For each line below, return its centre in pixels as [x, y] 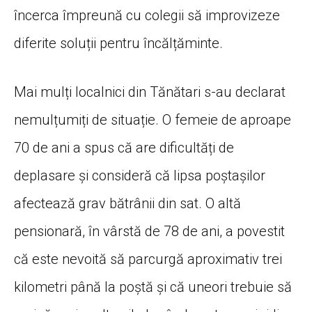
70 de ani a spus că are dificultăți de [124, 147]
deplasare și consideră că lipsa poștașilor [140, 175]
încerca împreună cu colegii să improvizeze [147, 15]
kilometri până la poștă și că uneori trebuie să [153, 287]
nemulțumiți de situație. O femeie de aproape [153, 119]
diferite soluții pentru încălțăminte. [118, 43]
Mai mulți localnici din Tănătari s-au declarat [150, 92]
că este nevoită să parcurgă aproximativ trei [148, 259]
